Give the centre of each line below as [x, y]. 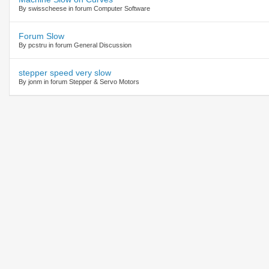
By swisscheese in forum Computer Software [84, 8]
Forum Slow [41, 36]
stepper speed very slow [65, 72]
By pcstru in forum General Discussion [75, 45]
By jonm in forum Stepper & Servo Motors [79, 81]
